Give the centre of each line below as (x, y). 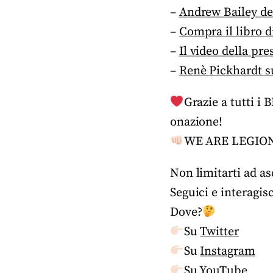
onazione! (196, 122)
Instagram (228, 251)
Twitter (219, 232)
